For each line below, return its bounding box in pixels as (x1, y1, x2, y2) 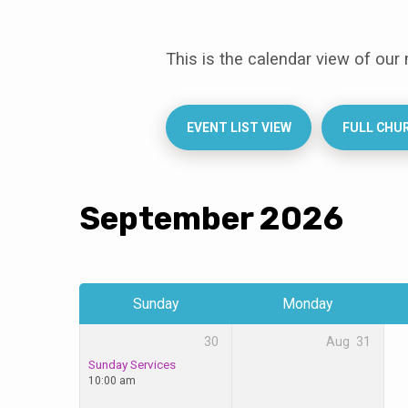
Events (79, 76, 201, 125)
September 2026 (79, 199, 343, 238)
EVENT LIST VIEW (186, 119, 291, 135)
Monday (282, 294, 332, 312)
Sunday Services (87, 357, 176, 372)
